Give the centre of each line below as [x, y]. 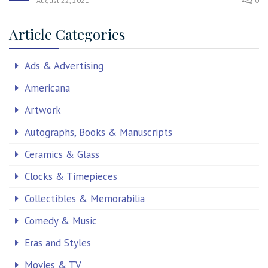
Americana [47, 88]
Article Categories [67, 34]
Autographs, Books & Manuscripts [98, 133]
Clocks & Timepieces [71, 177]
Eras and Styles [58, 243]
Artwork [43, 110]
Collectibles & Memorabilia [85, 199]
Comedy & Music [61, 221]
